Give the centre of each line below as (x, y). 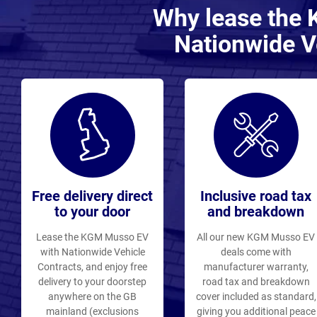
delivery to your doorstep (92, 282)
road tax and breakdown (256, 282)
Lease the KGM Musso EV (92, 237)
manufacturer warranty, (256, 267)
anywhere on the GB (92, 296)
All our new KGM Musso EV (256, 237)
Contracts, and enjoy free (92, 267)
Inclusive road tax (256, 196)
